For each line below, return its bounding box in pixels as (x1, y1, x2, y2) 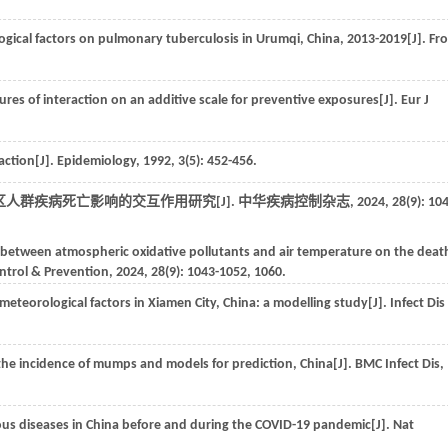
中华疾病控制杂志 (238, 195, 350, 210)
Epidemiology (57, 154, 136, 169)
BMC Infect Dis (355, 357, 440, 372)
